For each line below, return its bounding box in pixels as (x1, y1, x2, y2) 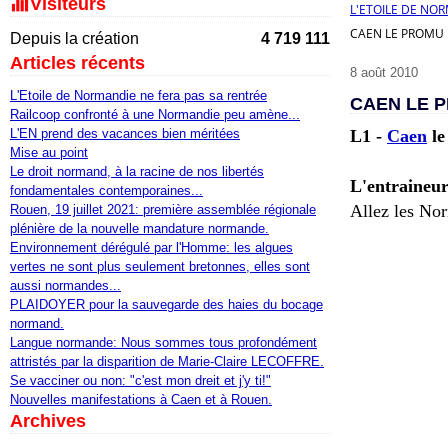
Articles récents (10, 53, 145, 73)
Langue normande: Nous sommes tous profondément (10, 335, 317, 350)
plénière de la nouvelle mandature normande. (10, 221, 269, 236)
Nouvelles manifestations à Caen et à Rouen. (10, 392, 272, 407)
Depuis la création (10, 30, 139, 47)
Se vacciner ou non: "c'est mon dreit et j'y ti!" (10, 373, 271, 388)
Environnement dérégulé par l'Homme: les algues (10, 240, 293, 255)
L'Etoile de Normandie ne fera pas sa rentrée (10, 88, 267, 103)
